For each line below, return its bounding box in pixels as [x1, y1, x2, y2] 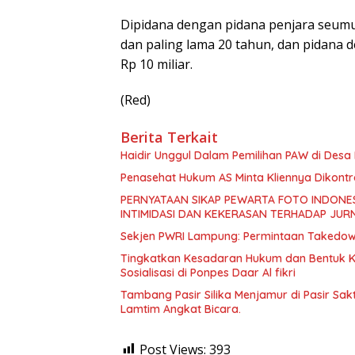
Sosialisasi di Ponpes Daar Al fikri [120, 265, 296, 280]
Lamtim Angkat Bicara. [120, 301, 241, 316]
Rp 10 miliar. [120, 55, 193, 73]
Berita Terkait [120, 127, 218, 147]
